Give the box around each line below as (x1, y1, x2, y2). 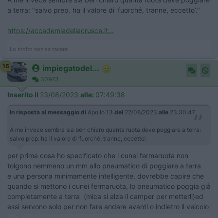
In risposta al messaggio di (10, 109, 86, 116)
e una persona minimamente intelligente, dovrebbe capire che (7, 172, 204, 181)
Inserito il (7, 91, 40, 99)
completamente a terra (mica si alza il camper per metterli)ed (7, 192, 203, 201)
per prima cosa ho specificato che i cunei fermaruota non (7, 151, 188, 160)
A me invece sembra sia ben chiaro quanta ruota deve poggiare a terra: (10, 126, 201, 134)
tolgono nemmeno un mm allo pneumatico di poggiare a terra (7, 162, 201, 170)
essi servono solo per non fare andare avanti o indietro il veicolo (7, 202, 209, 211)
